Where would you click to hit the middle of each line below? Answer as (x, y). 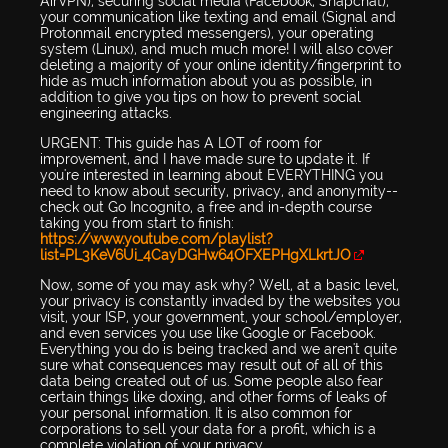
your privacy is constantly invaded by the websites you (220, 301)
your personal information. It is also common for (196, 413)
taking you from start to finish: (137, 223)
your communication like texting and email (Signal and (218, 17)
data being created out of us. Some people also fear (211, 381)
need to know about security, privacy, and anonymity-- (219, 191)
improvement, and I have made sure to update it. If (205, 159)
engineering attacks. (106, 113)
